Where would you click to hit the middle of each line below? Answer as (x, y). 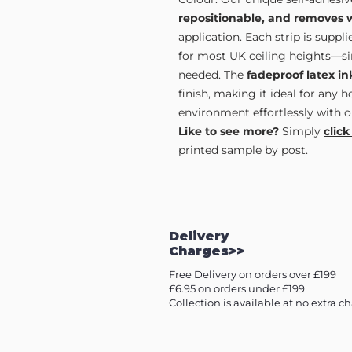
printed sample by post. (243, 150)
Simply (303, 132)
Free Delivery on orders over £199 (253, 275)
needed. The (213, 75)
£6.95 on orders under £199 (237, 289)
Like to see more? (230, 132)
